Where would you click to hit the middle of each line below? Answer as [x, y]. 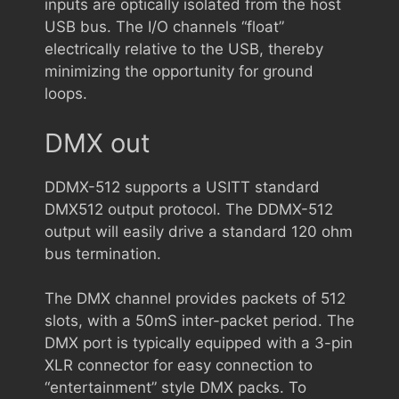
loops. [66, 94]
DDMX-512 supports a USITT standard [182, 187]
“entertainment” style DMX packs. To [175, 387]
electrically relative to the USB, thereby [184, 49]
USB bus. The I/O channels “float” [164, 27]
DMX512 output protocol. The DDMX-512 [189, 209]
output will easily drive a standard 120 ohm [199, 231]
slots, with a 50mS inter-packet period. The [199, 321]
